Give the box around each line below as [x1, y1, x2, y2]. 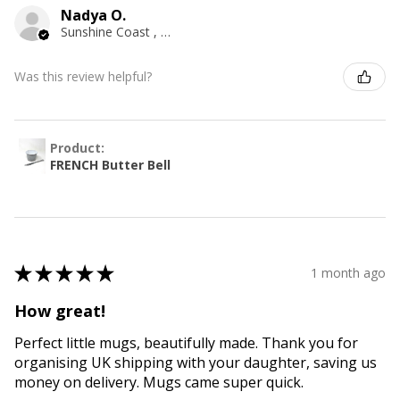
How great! [14, 299, 105, 321]
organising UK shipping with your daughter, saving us [14, 352, 377, 372]
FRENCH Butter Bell [50, 155, 171, 173]
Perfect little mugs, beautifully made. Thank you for [14, 332, 358, 353]
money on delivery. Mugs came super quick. [14, 371, 304, 392]
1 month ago [311, 264, 386, 282]
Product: [50, 138, 108, 156]
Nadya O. [61, 4, 126, 25]
